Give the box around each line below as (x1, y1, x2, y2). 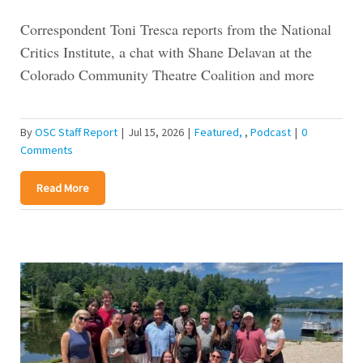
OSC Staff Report (34, 125, 117, 140)
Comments (19, 143, 73, 158)
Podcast (250, 125, 291, 140)
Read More (36, 181, 89, 196)
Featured (194, 125, 239, 140)
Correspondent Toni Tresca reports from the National (19, 19, 331, 40)
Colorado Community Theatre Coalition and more (19, 65, 314, 85)
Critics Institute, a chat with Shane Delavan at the (19, 42, 312, 62)
